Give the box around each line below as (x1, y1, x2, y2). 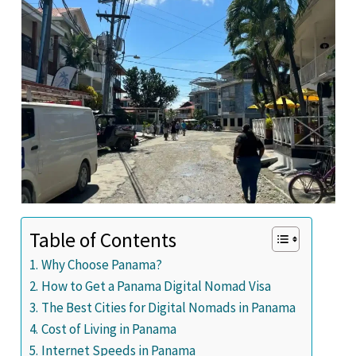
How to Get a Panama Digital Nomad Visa (41, 277, 271, 296)
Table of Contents (29, 227, 177, 253)
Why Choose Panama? (41, 256, 162, 274)
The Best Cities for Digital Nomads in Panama (41, 299, 296, 317)
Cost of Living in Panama (41, 320, 176, 339)
